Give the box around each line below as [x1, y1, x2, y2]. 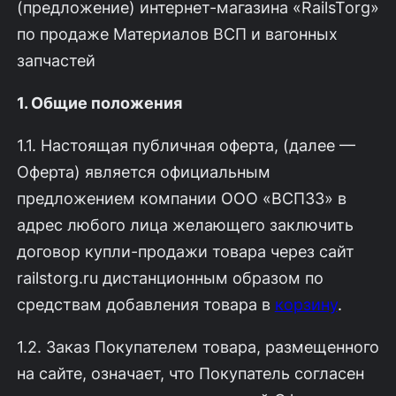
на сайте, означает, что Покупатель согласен [16, 363, 364, 384]
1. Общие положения [16, 92, 182, 112]
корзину [274, 293, 338, 314]
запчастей [16, 49, 95, 70]
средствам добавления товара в [16, 293, 275, 314]
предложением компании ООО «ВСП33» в [16, 187, 346, 208]
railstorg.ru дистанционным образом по [16, 267, 324, 287]
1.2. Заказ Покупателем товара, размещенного [16, 337, 379, 357]
